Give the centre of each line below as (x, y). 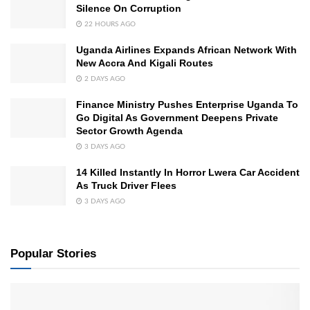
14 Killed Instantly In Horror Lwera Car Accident (188, 173)
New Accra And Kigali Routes (145, 63)
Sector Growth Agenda (129, 131)
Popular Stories (53, 254)
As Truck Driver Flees (126, 186)
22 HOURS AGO (109, 25)
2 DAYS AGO (104, 79)
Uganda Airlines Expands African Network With (186, 50)
